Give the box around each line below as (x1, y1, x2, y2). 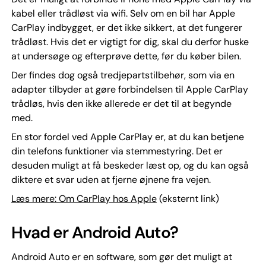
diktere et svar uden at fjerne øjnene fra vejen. (11, 173, 211, 186)
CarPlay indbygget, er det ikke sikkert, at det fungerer (11, 21, 242, 34)
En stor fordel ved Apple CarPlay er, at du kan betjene (11, 130, 244, 143)
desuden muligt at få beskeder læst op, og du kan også (11, 159, 249, 172)
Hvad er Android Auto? (11, 221, 178, 243)
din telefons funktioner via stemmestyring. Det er (11, 144, 223, 157)
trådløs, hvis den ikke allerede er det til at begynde (11, 97, 232, 110)
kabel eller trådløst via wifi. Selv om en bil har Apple (11, 7, 235, 20)
